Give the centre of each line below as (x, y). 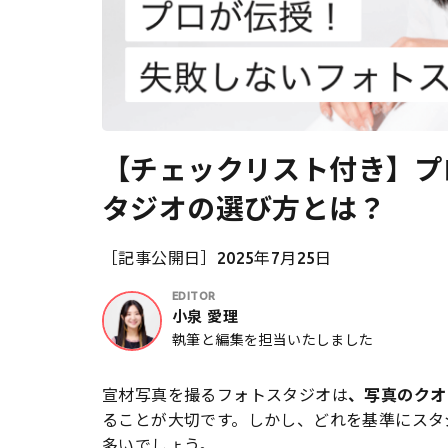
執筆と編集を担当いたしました (273, 340)
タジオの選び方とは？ (244, 208)
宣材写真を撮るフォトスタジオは (225, 395)
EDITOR (194, 296)
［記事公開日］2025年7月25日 (217, 258)
